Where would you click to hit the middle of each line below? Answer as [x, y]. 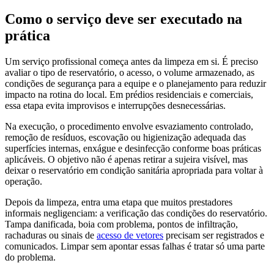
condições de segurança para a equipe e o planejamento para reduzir [135, 83]
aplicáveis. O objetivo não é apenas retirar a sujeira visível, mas [126, 159]
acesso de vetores [130, 235]
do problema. [30, 257]
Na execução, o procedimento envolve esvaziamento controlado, [129, 126]
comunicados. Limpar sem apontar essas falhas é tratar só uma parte [135, 246]
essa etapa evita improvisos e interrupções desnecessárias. [115, 105]
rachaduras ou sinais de [51, 235]
